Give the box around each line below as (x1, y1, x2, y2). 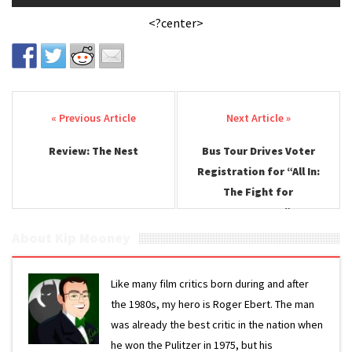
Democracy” (225, 204, 291, 219)
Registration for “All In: (196, 163, 320, 178)
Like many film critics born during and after (111, 276, 310, 291)
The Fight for (223, 184, 294, 199)
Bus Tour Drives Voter (201, 143, 315, 158)
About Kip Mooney (12, 228, 130, 247)
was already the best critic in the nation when (111, 317, 324, 332)
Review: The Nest (49, 143, 139, 158)
